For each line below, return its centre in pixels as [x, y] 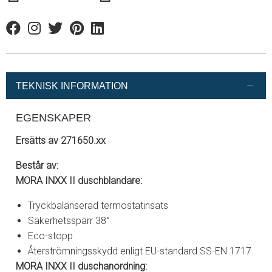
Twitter [63, 35]
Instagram [50, 35]
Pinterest [89, 35]
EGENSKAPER [53, 118]
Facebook [28, 35]
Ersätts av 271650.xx [61, 141]
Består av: [37, 166]
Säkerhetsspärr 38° [69, 221]
